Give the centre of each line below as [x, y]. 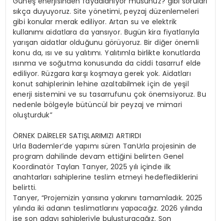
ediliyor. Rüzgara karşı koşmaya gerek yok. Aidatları [102, 74]
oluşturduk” [33, 115]
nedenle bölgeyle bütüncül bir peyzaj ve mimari [97, 105]
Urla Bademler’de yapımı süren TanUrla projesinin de [105, 146]
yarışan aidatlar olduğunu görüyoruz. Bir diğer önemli [106, 43]
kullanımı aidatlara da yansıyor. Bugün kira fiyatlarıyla [106, 32]
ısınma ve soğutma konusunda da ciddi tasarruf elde [107, 63]
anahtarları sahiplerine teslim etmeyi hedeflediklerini [106, 177]
